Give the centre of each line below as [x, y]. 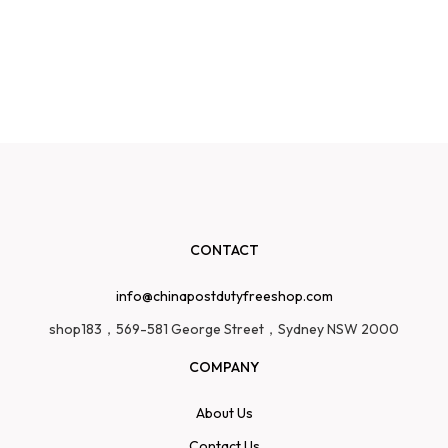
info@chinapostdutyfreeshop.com [224, 296]
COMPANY [224, 367]
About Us [224, 413]
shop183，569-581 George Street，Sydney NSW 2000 [224, 329]
